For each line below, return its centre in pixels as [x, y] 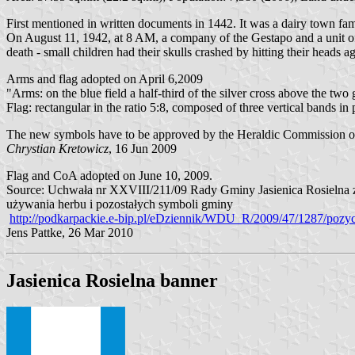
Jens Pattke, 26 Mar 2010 [70, 232]
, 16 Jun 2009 [143, 148]
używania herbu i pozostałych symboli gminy [120, 204]
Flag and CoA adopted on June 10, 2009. [109, 175]
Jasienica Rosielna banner [112, 280]
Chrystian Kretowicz [57, 148]
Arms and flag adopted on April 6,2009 [105, 78]
